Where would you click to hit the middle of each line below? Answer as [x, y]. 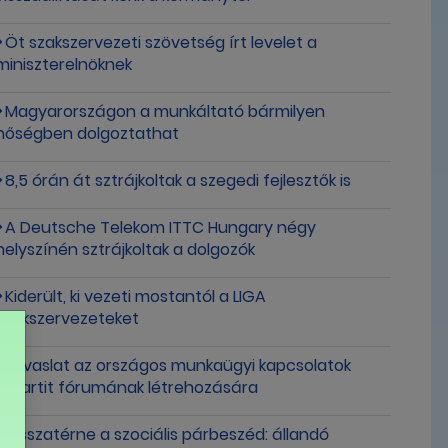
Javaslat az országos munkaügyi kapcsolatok [178, 366]
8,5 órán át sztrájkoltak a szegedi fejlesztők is [178, 181]
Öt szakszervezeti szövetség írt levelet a [161, 43]
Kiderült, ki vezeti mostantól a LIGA [136, 297]
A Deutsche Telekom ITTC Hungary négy [161, 228]
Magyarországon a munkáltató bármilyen [165, 112]
